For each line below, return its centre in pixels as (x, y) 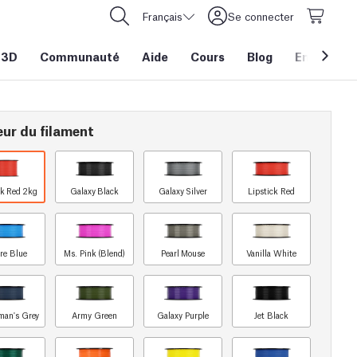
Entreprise (325, 56)
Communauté (80, 56)
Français (162, 16)
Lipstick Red (271, 191)
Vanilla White (271, 253)
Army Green (94, 315)
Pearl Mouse (183, 253)
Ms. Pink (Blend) (94, 253)
